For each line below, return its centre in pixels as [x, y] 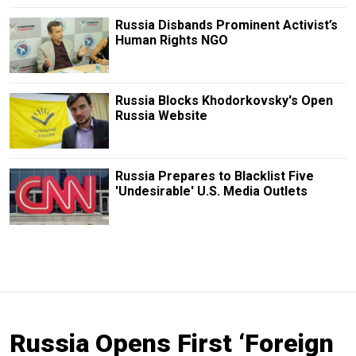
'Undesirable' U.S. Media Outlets [211, 192]
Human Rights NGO [171, 41]
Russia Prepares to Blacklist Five [214, 176]
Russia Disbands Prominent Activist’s [226, 25]
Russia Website [161, 116]
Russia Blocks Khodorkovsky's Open [224, 101]
